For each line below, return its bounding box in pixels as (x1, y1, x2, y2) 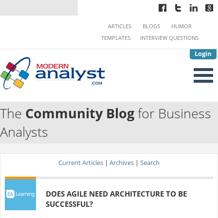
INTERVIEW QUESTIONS (140, 35, 199, 41)
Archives (109, 158, 134, 167)
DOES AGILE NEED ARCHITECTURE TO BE (46, 188, 187, 199)
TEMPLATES (101, 35, 130, 41)
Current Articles (58, 158, 103, 167)
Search (140, 158, 160, 167)
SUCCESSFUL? (46, 199, 93, 209)
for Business (134, 105, 211, 123)
